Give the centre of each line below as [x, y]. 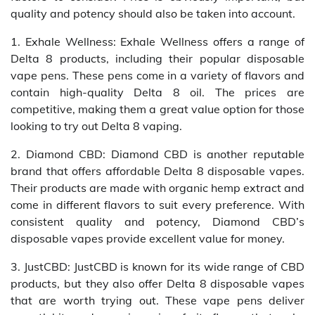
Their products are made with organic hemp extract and [157, 188]
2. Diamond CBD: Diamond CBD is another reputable [157, 154]
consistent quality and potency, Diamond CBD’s [157, 222]
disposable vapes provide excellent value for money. [148, 239]
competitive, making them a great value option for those [157, 109]
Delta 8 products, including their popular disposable [157, 59]
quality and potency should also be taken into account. [153, 14]
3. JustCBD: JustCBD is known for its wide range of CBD [157, 267]
